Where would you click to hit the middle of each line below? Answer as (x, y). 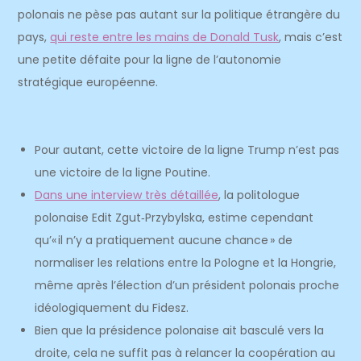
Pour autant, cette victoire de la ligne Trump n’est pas (187, 150)
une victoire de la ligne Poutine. (124, 172)
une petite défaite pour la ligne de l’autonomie (150, 60)
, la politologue (259, 195)
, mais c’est (311, 37)
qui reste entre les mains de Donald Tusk (165, 37)
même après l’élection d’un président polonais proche (187, 285)
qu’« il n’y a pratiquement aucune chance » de (164, 240)
